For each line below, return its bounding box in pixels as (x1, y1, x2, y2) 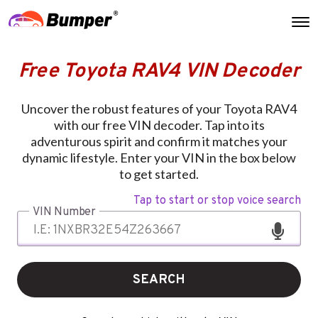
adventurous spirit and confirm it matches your (31, 133, 287, 149)
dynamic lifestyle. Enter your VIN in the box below (22, 149, 296, 165)
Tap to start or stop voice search (133, 193, 301, 208)
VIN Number (33, 204, 96, 219)
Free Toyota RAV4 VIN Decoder (18, 58, 300, 84)
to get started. (119, 165, 199, 182)
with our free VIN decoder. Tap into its (53, 116, 265, 133)
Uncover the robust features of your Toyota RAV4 (21, 100, 297, 116)
